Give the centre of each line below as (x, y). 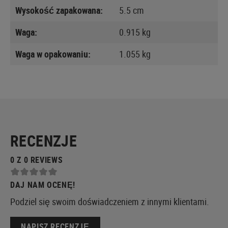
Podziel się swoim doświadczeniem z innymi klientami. (110, 201)
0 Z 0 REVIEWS (37, 160)
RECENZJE (44, 140)
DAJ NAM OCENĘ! (43, 184)
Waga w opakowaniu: (53, 54)
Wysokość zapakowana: (59, 10)
